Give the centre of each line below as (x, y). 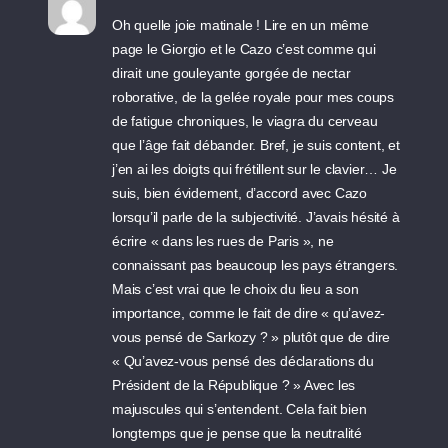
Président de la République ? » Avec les (234, 385)
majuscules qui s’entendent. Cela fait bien (239, 409)
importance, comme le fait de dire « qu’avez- (249, 313)
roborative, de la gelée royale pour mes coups (253, 97)
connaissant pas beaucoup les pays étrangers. (255, 265)
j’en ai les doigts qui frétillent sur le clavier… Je (254, 169)
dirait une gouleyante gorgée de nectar (231, 73)
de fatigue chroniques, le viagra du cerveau (245, 121)
